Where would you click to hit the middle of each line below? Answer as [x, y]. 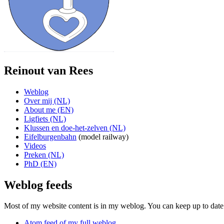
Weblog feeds [38, 185]
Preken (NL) [44, 154]
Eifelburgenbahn [50, 136]
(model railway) [102, 136]
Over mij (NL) [47, 100]
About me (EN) [49, 109]
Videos [35, 145]
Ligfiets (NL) [45, 118]
